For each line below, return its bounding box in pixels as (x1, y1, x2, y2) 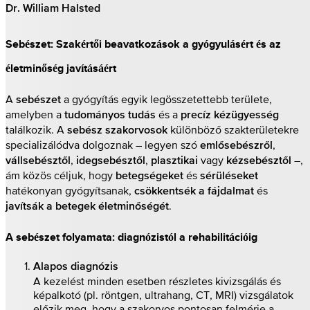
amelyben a (6, 107, 64, 120)
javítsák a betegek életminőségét (6, 201, 169, 212)
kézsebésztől (226, 155, 291, 167)
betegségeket (116, 170, 183, 182)
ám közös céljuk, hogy (6, 168, 116, 181)
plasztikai (151, 155, 198, 167)
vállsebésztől (6, 155, 71, 167)
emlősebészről (200, 140, 273, 152)
